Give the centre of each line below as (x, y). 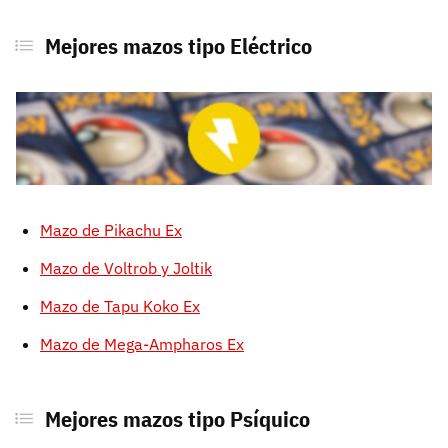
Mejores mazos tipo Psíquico (177, 419)
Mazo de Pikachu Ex (111, 230)
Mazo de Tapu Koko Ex (120, 306)
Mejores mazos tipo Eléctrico (178, 45)
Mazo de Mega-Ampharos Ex (142, 344)
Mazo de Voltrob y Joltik (126, 268)
